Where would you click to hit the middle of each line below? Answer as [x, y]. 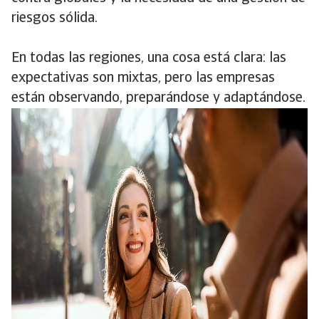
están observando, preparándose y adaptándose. [158, 98]
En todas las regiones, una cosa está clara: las [149, 58]
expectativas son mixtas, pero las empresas [143, 78]
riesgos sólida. [54, 19]
